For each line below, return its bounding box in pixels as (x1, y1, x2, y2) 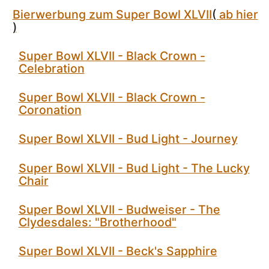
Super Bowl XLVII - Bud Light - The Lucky (18, 160, 250, 175)
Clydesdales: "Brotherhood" (18, 214, 177, 229)
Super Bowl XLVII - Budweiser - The (18, 202, 220, 217)
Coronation (18, 103, 82, 118)
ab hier (219, 7, 258, 22)
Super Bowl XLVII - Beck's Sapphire (18, 244, 217, 259)
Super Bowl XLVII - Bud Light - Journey (18, 131, 238, 147)
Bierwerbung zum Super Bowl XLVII (12, 7, 212, 22)
